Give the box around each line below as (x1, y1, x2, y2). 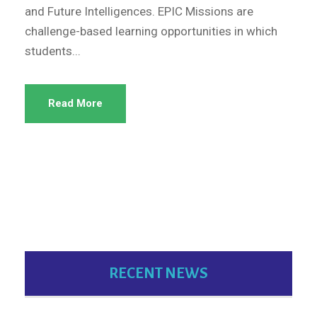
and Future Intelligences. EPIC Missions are (25, 4, 253, 18)
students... (25, 43, 81, 58)
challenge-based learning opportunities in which (25, 23, 277, 38)
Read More (48, 96, 103, 110)
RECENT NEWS (109, 265, 208, 282)
